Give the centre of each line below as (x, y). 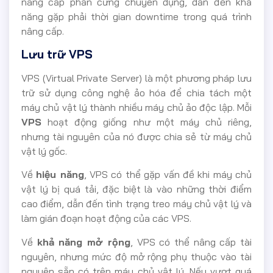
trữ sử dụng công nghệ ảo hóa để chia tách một (136, 92)
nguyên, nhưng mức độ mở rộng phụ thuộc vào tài (136, 256)
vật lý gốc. (44, 151)
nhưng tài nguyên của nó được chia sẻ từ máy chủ (136, 136)
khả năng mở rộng (83, 242)
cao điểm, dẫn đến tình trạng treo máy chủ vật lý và (136, 204)
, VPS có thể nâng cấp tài (191, 242)
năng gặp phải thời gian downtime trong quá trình (136, 17)
